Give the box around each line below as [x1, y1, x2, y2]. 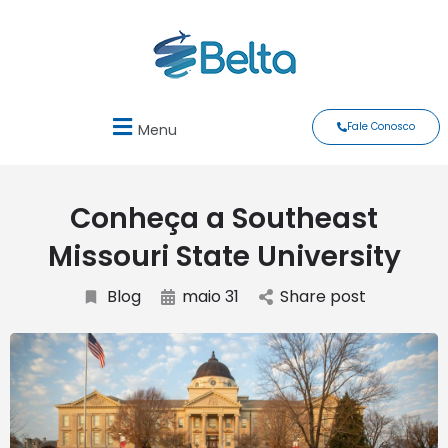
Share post [280, 285, 366, 308]
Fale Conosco [346, 118, 415, 134]
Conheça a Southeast [70, 199, 378, 238]
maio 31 [182, 285, 239, 308]
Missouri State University [47, 237, 401, 276]
